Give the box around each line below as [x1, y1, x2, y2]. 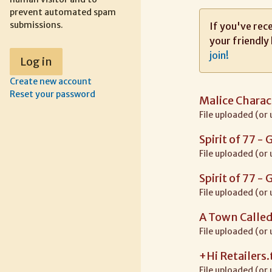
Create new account [10, 75, 92, 87]
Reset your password [10, 88, 95, 100]
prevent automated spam [10, 7, 116, 18]
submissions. [10, 19, 63, 30]
